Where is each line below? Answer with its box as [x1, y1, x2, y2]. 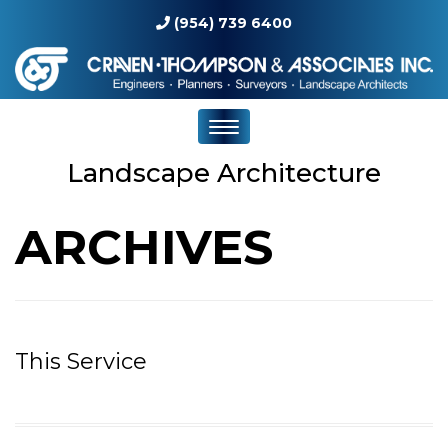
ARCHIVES [15, 217, 273, 276]
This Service [15, 347, 147, 375]
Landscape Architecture [67, 156, 381, 189]
